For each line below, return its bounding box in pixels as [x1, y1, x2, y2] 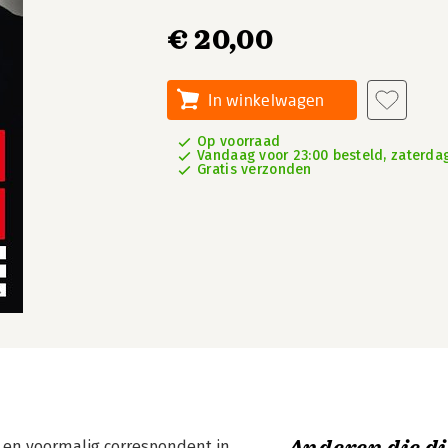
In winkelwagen [208, 90, 325, 109]
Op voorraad [197, 133, 281, 150]
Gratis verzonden [197, 161, 312, 178]
